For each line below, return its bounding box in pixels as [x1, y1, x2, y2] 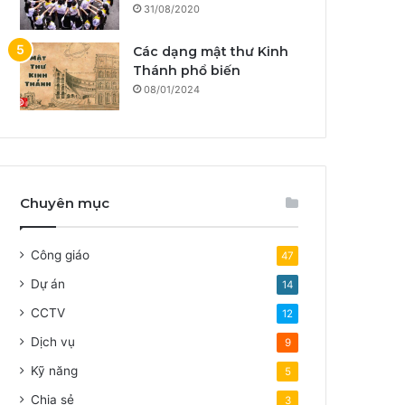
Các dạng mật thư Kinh [133, 43, 289, 61]
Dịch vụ [31, 334, 76, 350]
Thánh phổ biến [133, 62, 241, 80]
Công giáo [31, 248, 90, 263]
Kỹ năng [31, 363, 79, 379]
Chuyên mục [20, 194, 110, 212]
